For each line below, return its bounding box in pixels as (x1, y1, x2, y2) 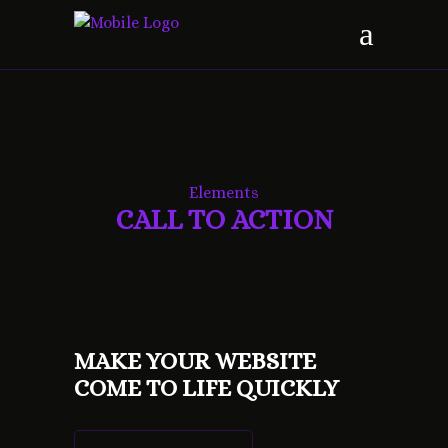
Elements (189, 183, 259, 202)
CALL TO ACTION (115, 204, 333, 236)
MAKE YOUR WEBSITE (74, 347, 316, 375)
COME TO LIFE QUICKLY (74, 374, 339, 402)
